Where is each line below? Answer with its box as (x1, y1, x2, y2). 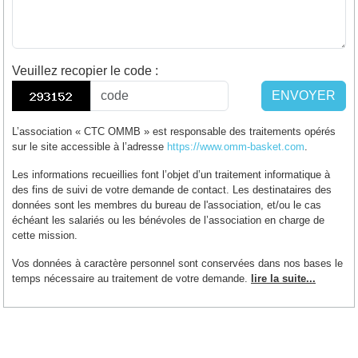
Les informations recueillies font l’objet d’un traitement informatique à (12, 168, 330, 181)
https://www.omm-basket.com (167, 140, 304, 153)
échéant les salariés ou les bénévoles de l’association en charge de (12, 213, 324, 226)
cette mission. (12, 229, 78, 241)
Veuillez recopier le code (12, 63, 155, 78)
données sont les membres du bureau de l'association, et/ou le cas (12, 198, 321, 211)
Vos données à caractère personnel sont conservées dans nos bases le (12, 257, 343, 269)
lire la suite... (251, 272, 316, 284)
